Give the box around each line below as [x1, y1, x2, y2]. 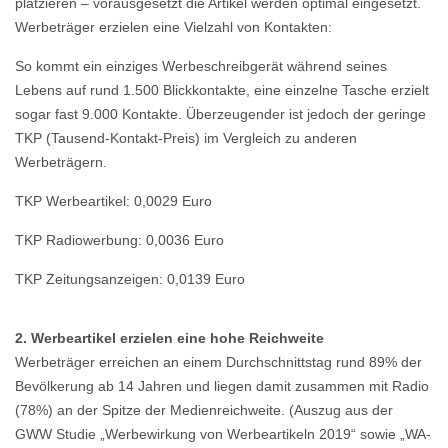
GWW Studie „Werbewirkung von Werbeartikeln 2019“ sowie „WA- [15, 426, 431, 443]
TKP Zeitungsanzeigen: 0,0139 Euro [15, 271, 245, 288]
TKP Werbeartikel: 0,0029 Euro [15, 193, 212, 210]
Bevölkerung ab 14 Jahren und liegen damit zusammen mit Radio [15, 378, 429, 395]
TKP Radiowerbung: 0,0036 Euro [15, 232, 224, 249]
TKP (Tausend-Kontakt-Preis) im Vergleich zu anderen [15, 130, 357, 147]
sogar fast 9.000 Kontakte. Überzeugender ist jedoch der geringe [15, 106, 426, 123]
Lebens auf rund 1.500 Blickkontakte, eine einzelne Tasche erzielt [15, 82, 429, 99]
